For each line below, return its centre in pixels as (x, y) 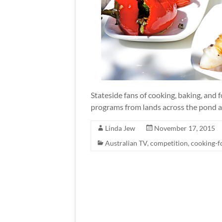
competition (169, 143)
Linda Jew (120, 128)
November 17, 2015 (185, 128)
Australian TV (126, 143)
